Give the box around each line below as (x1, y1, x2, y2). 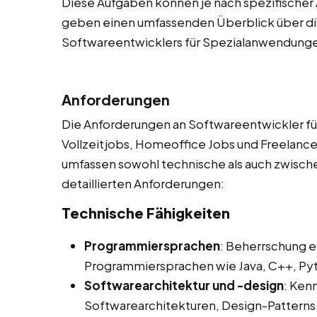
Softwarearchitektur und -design (84, 277, 284, 294)
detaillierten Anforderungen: (62, 175, 224, 192)
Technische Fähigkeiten (62, 204, 230, 222)
